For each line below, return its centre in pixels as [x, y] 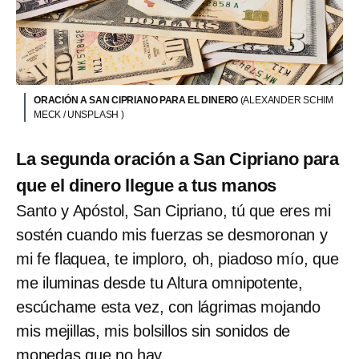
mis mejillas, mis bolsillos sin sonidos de [153, 331]
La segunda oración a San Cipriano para [177, 159]
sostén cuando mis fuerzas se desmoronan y [172, 234]
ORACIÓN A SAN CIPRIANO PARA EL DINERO [137, 100]
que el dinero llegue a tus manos [147, 185]
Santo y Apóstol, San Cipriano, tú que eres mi [173, 210]
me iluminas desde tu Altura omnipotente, [159, 282]
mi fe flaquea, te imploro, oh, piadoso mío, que [177, 258]
